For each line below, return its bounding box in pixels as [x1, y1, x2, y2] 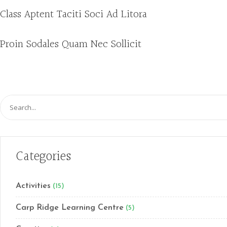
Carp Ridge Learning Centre [16, 204, 124, 212]
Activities [16, 182, 51, 190]
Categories [16, 146, 71, 167]
